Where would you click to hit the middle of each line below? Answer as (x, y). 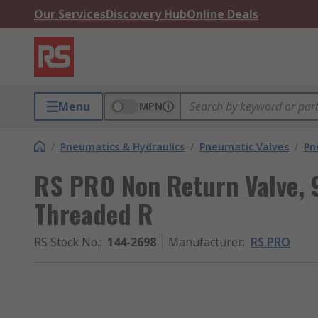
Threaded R (94, 213)
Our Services (70, 14)
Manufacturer (205, 242)
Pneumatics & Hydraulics (122, 147)
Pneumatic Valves (244, 147)
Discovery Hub (146, 14)
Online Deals (223, 14)
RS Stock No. (67, 242)
